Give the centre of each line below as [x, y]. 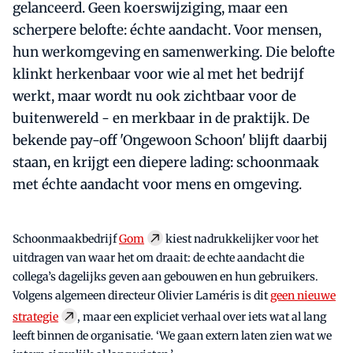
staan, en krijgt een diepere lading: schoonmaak [166, 163]
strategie [35, 317]
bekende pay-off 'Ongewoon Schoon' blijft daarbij [170, 141]
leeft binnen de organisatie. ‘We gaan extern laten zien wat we [172, 336]
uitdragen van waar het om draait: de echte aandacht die [158, 258]
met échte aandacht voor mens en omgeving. [157, 185]
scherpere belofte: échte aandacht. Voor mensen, [167, 30]
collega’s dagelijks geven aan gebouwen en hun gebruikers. [165, 277]
